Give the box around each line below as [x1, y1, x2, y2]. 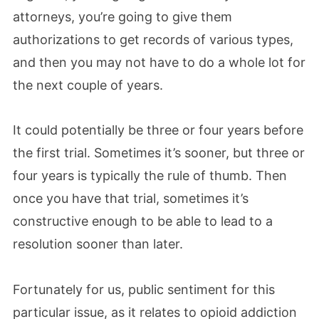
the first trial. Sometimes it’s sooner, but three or [13, 145, 305, 160]
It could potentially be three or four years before [13, 122, 303, 137]
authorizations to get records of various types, [13, 31, 293, 47]
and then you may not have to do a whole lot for [13, 54, 305, 70]
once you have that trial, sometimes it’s [13, 191, 249, 206]
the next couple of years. [13, 77, 163, 93]
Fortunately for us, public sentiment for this [13, 281, 275, 297]
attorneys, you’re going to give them [13, 9, 232, 24]
